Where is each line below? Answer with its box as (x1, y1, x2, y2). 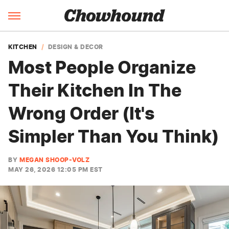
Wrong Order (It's (8, 103, 155, 124)
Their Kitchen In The (8, 80, 181, 101)
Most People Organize (8, 57, 196, 78)
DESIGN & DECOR (48, 42, 103, 51)
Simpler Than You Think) (8, 126, 219, 147)
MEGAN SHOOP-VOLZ (19, 156, 89, 164)
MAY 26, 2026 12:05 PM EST (8, 166, 103, 173)
